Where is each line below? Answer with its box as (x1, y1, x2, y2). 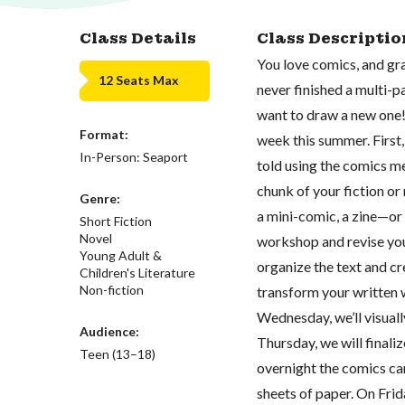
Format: (80, 126, 128, 142)
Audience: (80, 323, 139, 339)
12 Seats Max (99, 72, 179, 88)
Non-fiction (80, 281, 144, 297)
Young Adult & (80, 247, 162, 263)
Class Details (80, 28, 196, 48)
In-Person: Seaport (80, 148, 188, 165)
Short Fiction (80, 212, 152, 229)
